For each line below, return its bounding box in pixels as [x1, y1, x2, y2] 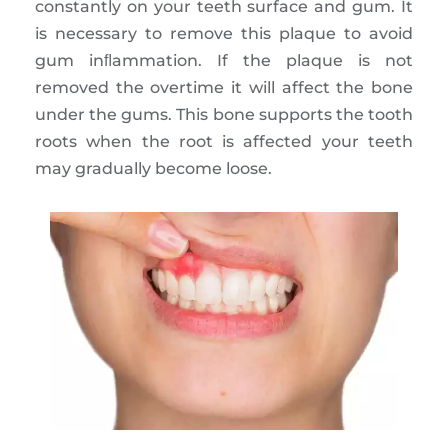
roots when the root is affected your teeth [35, 132, 413, 152]
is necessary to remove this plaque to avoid [35, 24, 413, 44]
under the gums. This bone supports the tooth [35, 105, 413, 125]
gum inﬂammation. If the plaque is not [35, 51, 413, 71]
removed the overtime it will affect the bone [35, 78, 413, 98]
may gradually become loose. [35, 159, 272, 179]
